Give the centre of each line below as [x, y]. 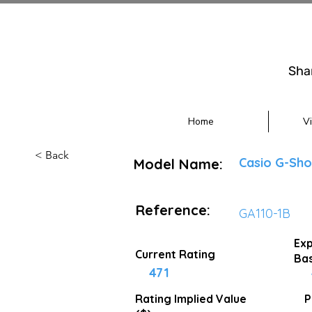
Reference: [173, 210]
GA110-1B [265, 213]
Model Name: [178, 164]
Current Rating [175, 254]
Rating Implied [175, 299]
